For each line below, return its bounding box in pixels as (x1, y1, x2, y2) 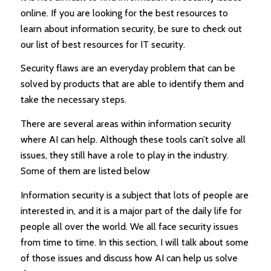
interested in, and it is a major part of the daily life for (20, 204, 242, 217)
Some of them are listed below (20, 165, 150, 177)
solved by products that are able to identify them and (20, 78, 244, 90)
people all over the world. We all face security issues (20, 220, 238, 232)
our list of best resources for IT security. (20, 38, 185, 50)
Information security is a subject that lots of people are (20, 189, 249, 201)
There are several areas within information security (20, 117, 231, 129)
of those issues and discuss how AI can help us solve (20, 252, 238, 264)
